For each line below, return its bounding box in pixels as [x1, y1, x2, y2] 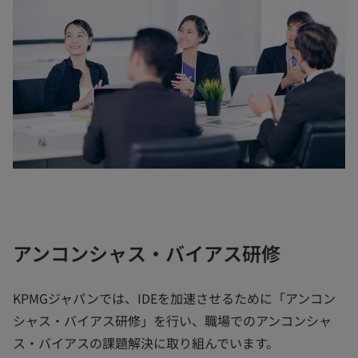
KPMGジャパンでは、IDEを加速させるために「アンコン [13, 288, 336, 308]
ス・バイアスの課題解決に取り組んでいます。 [13, 333, 279, 353]
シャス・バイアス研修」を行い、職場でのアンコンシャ [13, 311, 332, 331]
